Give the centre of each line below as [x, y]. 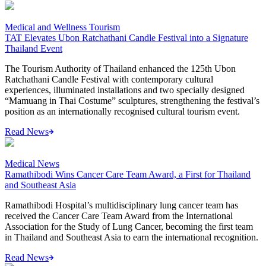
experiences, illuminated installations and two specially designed [125, 90]
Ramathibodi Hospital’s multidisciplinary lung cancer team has [121, 205]
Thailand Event [34, 48]
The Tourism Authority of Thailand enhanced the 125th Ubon [120, 68]
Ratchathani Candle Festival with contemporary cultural [109, 79]
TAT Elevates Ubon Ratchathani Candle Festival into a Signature [126, 37]
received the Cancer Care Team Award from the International [119, 216]
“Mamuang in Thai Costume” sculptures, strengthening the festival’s [132, 100]
